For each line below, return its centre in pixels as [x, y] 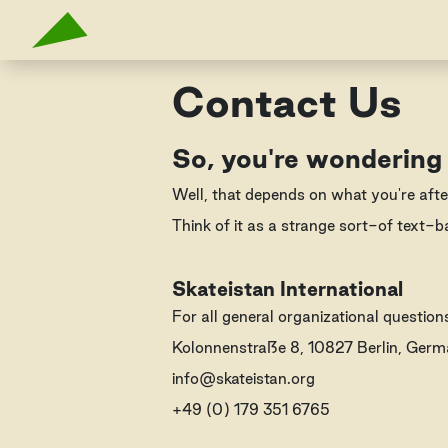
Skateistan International [287, 289]
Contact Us [287, 102]
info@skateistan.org [243, 378]
